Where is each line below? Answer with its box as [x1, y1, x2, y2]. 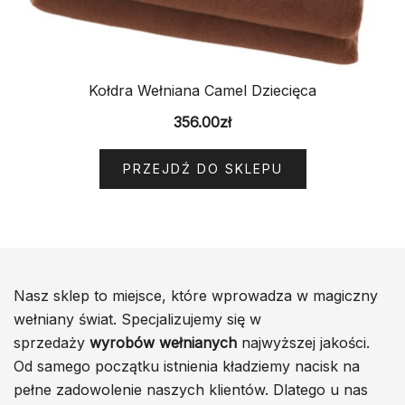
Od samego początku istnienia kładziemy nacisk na [14, 357, 360, 376]
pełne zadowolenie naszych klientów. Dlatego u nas [14, 381, 368, 400]
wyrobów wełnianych [89, 334, 237, 353]
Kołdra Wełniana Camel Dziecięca [89, 81, 316, 100]
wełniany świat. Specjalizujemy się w [14, 310, 261, 329]
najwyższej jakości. [237, 334, 370, 353]
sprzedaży [14, 334, 89, 353]
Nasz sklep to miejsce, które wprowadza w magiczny [14, 287, 378, 306]
